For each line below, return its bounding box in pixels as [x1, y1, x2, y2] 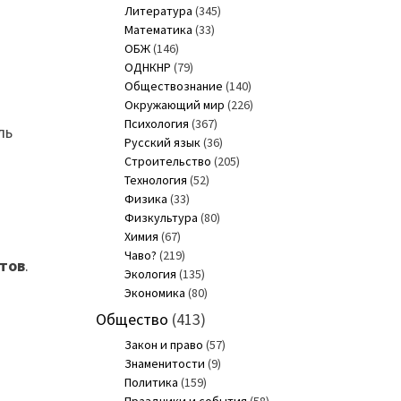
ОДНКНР [124, 59, 171, 76]
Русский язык [124, 134, 200, 151]
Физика [124, 191, 167, 208]
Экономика [124, 285, 185, 302]
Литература [124, 3, 192, 20]
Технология [124, 172, 187, 189]
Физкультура [124, 209, 198, 226]
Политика [124, 374, 178, 391]
